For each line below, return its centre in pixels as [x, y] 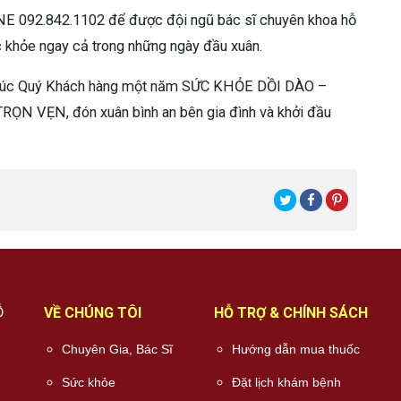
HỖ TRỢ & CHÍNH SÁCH [291, 313]
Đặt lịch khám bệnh [286, 383]
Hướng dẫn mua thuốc [296, 350]
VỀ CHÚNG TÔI [93, 313]
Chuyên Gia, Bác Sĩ [117, 350]
